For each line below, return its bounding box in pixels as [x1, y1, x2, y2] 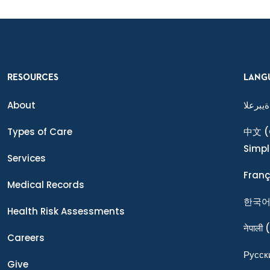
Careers [7, 231, 45, 245]
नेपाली [243, 222, 263, 235]
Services [7, 152, 46, 165]
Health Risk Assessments [7, 205, 125, 218]
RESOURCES [7, 73, 58, 83]
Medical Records [7, 178, 84, 192]
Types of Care [7, 125, 72, 139]
